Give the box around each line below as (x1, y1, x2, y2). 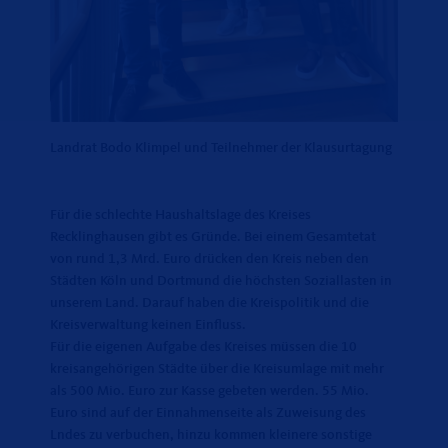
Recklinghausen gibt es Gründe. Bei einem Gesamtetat (50, 230, 376, 245)
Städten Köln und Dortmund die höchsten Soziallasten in (50, 274, 392, 289)
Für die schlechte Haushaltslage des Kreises (50, 208, 311, 223)
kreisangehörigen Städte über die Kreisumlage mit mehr (50, 362, 384, 377)
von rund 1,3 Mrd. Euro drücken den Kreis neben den (50, 252, 369, 267)
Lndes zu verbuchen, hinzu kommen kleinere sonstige (50, 428, 372, 443)
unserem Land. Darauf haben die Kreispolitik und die (50, 296, 369, 311)
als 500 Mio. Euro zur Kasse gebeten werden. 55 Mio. (50, 384, 369, 399)
